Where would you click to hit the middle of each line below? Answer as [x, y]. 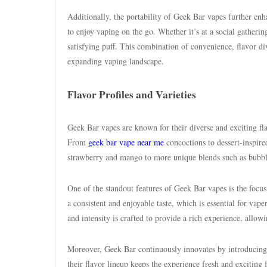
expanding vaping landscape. [116, 61]
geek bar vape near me [126, 142]
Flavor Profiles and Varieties [132, 94]
